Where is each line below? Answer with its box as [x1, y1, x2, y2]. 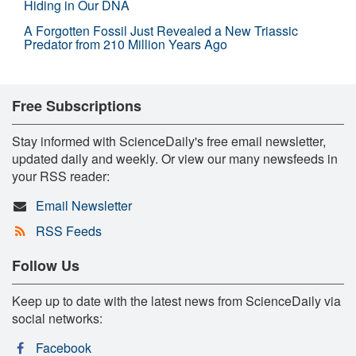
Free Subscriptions [12, 95, 141, 116]
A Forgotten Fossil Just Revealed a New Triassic [24, 21, 298, 40]
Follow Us [12, 254, 79, 276]
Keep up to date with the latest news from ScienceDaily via [12, 291, 341, 310]
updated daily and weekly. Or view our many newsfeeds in [12, 149, 338, 168]
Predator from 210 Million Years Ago [24, 34, 227, 53]
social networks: [12, 308, 103, 327]
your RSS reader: [12, 166, 110, 185]
